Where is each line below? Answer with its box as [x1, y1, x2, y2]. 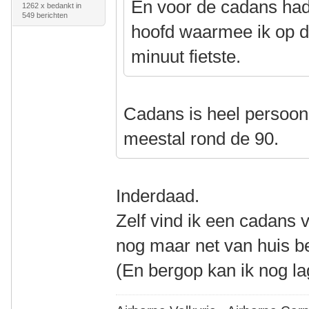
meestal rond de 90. [123, 128, 279, 149]
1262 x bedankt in [21, 1, 81, 10]
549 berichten [21, 11, 68, 19]
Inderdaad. [116, 186, 200, 206]
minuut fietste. [131, 46, 241, 67]
